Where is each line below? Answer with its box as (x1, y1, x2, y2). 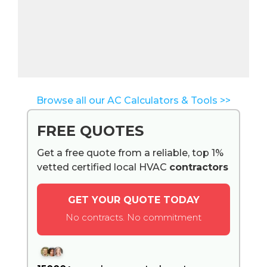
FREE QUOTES (37, 122, 144, 139)
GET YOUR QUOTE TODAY (67, 194, 200, 206)
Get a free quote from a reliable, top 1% (37, 147, 223, 159)
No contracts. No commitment (66, 211, 201, 223)
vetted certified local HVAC (37, 161, 169, 173)
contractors (169, 161, 228, 173)
